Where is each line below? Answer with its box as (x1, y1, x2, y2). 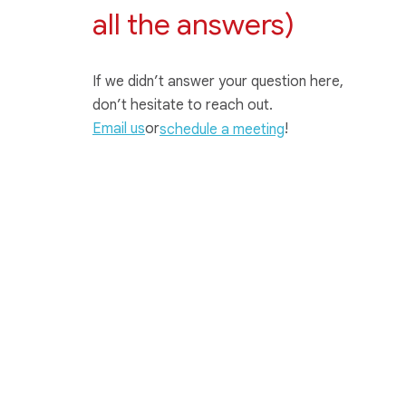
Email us (92, 120, 145, 139)
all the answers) (92, 6, 295, 43)
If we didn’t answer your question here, (92, 72, 343, 92)
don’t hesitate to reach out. (92, 96, 273, 115)
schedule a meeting (159, 120, 285, 139)
